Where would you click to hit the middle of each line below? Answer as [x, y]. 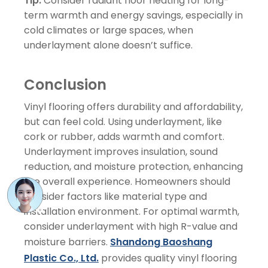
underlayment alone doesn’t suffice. [108, 45]
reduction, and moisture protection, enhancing [133, 166]
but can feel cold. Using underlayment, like [123, 121]
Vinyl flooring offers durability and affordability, [133, 106]
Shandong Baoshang [161, 242]
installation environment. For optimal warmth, [132, 211]
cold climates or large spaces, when [109, 30]
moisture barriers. [66, 242]
